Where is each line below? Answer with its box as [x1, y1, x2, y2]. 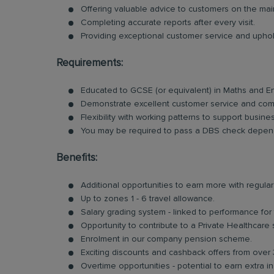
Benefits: [56, 153, 97, 163]
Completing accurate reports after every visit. [81, 18, 255, 27]
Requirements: [56, 58, 123, 68]
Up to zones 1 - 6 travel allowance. [81, 194, 215, 203]
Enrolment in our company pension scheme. [81, 235, 252, 243]
